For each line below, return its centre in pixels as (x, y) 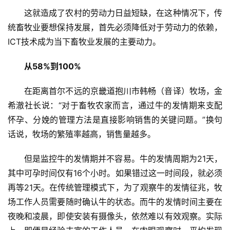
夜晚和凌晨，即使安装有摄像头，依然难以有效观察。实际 (115, 216)
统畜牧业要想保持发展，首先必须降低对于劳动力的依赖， (115, 27)
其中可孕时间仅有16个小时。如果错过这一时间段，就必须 (115, 173)
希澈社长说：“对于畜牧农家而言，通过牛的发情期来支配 (115, 106)
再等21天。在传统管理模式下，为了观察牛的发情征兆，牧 (115, 188)
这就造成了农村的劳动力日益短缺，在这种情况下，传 (123, 13)
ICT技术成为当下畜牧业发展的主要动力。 (84, 42)
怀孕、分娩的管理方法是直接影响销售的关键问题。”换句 (115, 120)
